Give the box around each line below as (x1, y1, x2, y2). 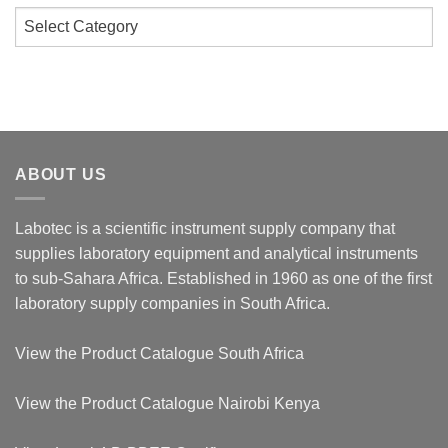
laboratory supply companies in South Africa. (15, 295, 330, 313)
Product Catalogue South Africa (81, 345, 304, 363)
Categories (14, 8, 88, 25)
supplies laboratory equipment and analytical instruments (15, 245, 418, 263)
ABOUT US (15, 165, 107, 183)
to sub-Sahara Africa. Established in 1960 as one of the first (15, 270, 432, 288)
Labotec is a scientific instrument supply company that (15, 220, 395, 238)
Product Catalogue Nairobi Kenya (81, 395, 320, 413)
